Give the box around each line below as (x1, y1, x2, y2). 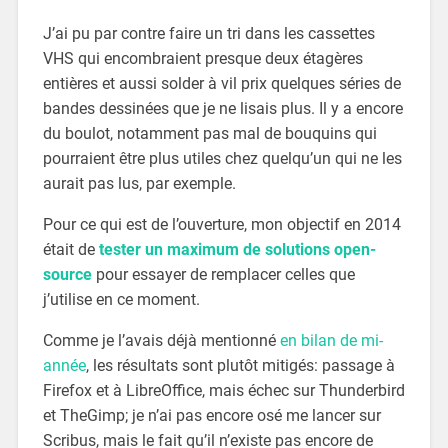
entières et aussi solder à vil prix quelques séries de (42, 74, 401, 94)
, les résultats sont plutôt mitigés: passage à (85, 356, 395, 376)
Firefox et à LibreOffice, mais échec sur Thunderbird (42, 381, 405, 401)
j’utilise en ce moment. (42, 290, 200, 310)
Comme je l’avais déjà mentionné (42, 331, 280, 351)
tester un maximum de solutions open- (98, 240, 376, 260)
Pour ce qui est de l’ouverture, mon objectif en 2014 (42, 215, 401, 235)
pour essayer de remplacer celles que (91, 265, 355, 285)
